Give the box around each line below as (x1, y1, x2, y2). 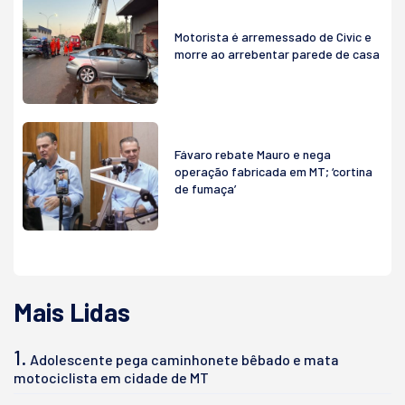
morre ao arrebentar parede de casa (174, 46, 380, 62)
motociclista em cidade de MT (14, 368, 209, 386)
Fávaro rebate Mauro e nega (174, 146, 331, 163)
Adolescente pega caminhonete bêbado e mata (30, 350, 339, 368)
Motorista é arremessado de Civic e (174, 29, 372, 45)
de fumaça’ (174, 181, 236, 197)
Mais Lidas (14, 296, 130, 327)
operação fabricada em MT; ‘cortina (174, 164, 372, 180)
